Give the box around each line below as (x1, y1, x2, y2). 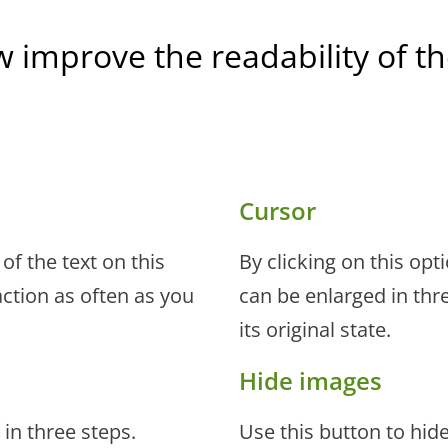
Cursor (239, 194, 316, 228)
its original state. (239, 316, 391, 344)
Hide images (239, 364, 382, 398)
